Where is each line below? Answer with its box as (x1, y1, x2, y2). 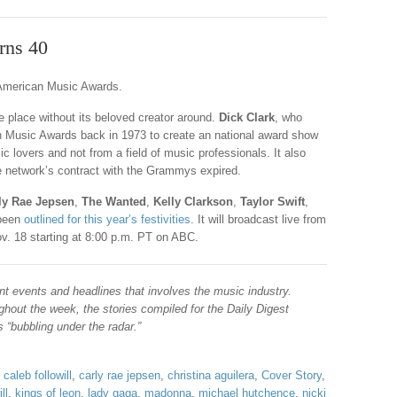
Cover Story (261, 369, 322, 382)
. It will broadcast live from (191, 213, 326, 226)
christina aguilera (167, 369, 254, 382)
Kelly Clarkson (153, 195, 233, 208)
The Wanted (82, 195, 146, 208)
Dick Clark (219, 111, 275, 124)
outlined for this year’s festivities (24, 213, 191, 226)
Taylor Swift (240, 195, 305, 208)
